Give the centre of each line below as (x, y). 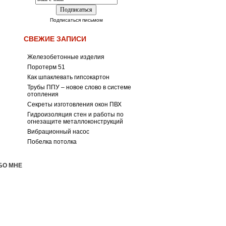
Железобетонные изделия (66, 57)
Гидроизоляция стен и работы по (75, 115)
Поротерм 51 (46, 67)
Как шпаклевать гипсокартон (68, 77)
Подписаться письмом (76, 20)
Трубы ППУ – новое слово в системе (79, 87)
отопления (43, 94)
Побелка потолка (52, 142)
